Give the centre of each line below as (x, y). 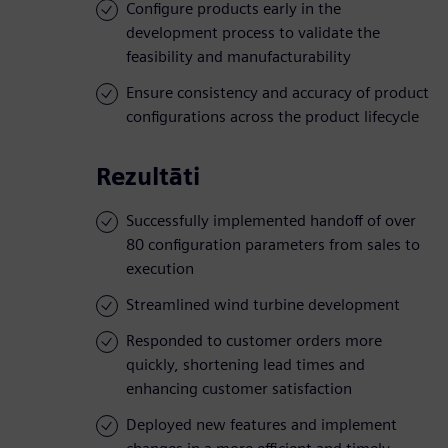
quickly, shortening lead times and (245, 365)
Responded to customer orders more (254, 341)
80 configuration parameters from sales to (273, 245)
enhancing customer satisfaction (239, 389)
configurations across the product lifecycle (272, 117)
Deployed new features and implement (261, 425)
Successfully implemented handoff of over (271, 221)
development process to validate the (253, 33)
